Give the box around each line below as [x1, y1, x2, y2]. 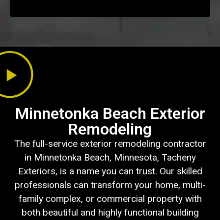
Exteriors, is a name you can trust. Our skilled [18, 165, 202, 177]
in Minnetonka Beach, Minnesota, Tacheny [24, 152, 196, 164]
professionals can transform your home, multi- [14, 179, 206, 191]
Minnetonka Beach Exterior [15, 104, 205, 123]
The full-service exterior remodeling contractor [14, 138, 206, 150]
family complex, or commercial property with [18, 193, 202, 205]
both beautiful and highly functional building [21, 207, 199, 219]
